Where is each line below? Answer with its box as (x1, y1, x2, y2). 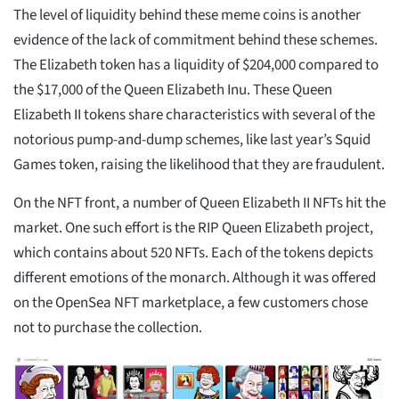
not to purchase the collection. (13, 316, 205, 338)
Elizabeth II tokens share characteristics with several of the (13, 103, 375, 126)
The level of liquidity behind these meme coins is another (13, 4, 361, 26)
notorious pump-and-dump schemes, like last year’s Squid (13, 128, 370, 151)
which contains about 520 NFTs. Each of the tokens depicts (13, 241, 373, 264)
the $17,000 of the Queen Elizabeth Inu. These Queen (13, 78, 332, 101)
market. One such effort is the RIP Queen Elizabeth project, (13, 216, 373, 239)
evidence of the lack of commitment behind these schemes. (13, 28, 378, 51)
